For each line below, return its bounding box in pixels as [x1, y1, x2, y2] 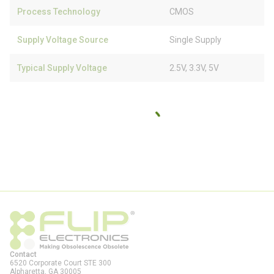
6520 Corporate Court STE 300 [10, 259, 111, 267]
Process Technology [17, 7, 100, 17]
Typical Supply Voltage [17, 63, 107, 73]
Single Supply [169, 35, 221, 45]
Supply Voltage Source [17, 35, 108, 45]
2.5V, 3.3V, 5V [169, 63, 219, 73]
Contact [10, 250, 37, 259]
